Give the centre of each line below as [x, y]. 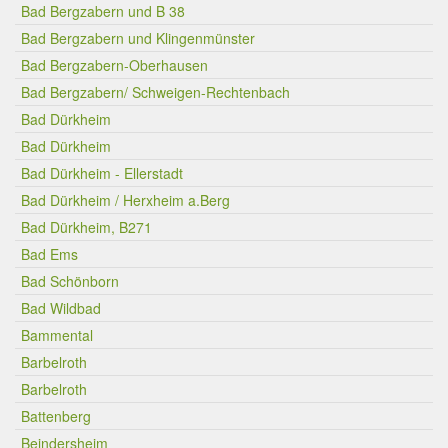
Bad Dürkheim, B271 [86, 227]
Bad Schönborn [70, 281]
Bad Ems [49, 254]
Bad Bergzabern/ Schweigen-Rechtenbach [155, 92]
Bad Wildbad [61, 308]
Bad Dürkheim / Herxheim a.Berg [125, 200]
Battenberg [56, 416]
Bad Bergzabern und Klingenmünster [138, 38]
